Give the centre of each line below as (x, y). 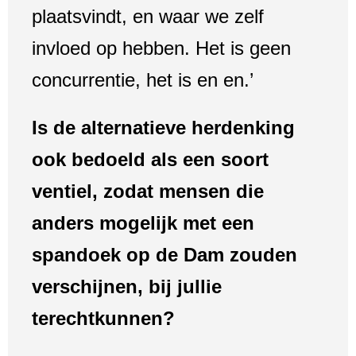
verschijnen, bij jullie (127, 286)
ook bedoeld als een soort (150, 159)
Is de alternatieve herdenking (163, 127)
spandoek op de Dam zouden (164, 254)
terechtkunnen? (103, 318)
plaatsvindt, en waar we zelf (148, 16)
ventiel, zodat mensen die (148, 191)
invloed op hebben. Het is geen (161, 48)
